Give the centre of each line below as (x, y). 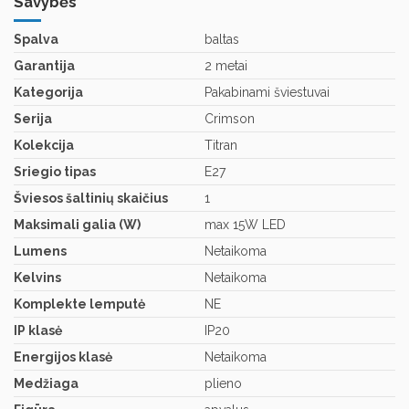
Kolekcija (44, 146)
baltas (222, 40)
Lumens (40, 252)
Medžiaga (46, 384)
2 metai (226, 66)
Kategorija (48, 93)
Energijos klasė (63, 357)
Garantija (44, 66)
